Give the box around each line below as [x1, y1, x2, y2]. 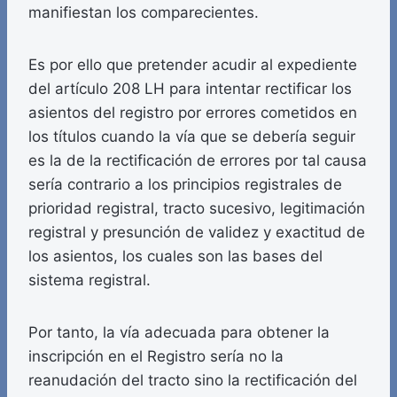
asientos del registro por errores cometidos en [28, 104, 357, 122]
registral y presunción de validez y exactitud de [28, 223, 365, 242]
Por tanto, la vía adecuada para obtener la [28, 323, 330, 342]
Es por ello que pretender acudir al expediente [28, 56, 357, 74]
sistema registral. [28, 271, 151, 290]
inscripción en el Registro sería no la [28, 347, 284, 366]
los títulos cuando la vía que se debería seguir [28, 128, 355, 146]
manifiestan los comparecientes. [28, 4, 259, 22]
